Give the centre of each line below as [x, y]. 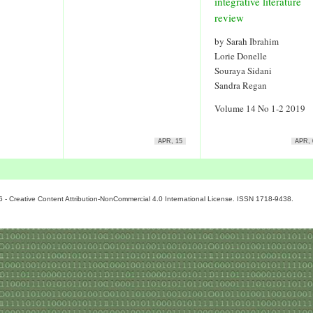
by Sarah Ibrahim [247, 41]
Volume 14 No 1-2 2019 [260, 108]
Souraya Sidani [243, 71]
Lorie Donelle [241, 56]
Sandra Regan [241, 85]
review [229, 17]
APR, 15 [170, 141]
